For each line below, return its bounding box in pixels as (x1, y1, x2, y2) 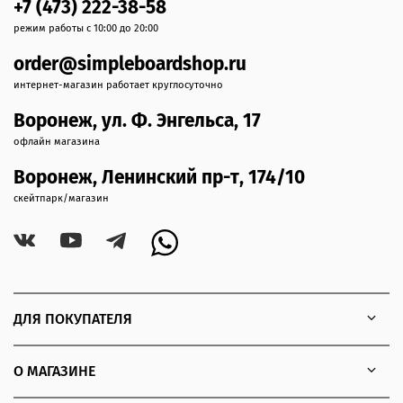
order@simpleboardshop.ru (13, 52, 246, 76)
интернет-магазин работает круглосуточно (13, 78, 223, 91)
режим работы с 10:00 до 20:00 (13, 22, 158, 34)
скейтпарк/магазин (13, 192, 109, 204)
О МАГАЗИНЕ (13, 362, 95, 380)
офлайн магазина (13, 135, 100, 148)
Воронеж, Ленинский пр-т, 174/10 (13, 166, 305, 189)
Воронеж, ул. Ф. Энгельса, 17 (13, 109, 261, 132)
